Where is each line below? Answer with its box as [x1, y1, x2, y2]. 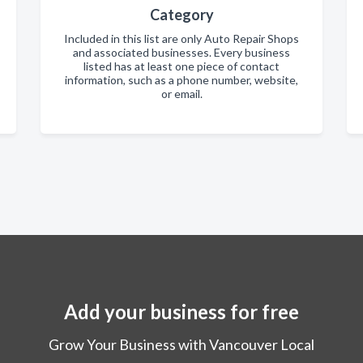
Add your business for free [64, 299, 299, 323]
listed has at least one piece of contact [83, 58, 280, 73]
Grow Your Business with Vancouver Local [49, 335, 314, 353]
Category [149, 5, 214, 23]
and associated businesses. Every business [73, 45, 290, 59]
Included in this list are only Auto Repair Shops [64, 31, 299, 45]
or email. [160, 86, 203, 100]
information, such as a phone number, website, [65, 72, 298, 87]
